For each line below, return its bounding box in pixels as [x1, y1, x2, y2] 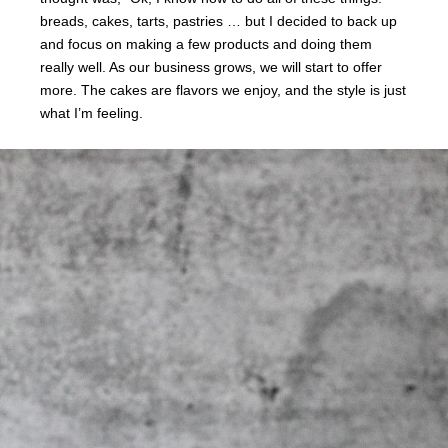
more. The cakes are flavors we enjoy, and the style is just [40, 82, 406, 99]
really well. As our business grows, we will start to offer [40, 59, 382, 76]
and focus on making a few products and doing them [40, 36, 372, 53]
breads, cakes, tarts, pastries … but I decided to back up [40, 13, 397, 30]
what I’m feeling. [40, 105, 143, 122]
